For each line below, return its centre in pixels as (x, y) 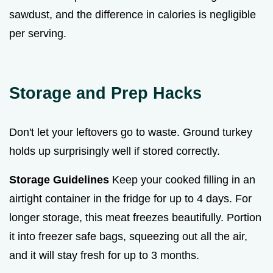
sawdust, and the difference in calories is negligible (133, 15)
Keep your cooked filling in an (182, 180)
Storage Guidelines (59, 180)
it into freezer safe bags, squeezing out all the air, (128, 237)
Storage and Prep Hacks (105, 93)
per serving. (38, 34)
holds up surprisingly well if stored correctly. (115, 151)
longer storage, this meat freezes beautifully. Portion (135, 218)
